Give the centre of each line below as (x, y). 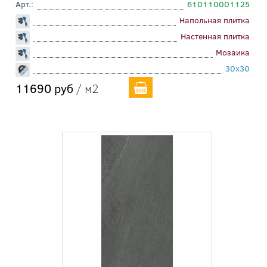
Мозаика (233, 52)
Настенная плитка (215, 36)
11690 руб (44, 88)
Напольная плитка (215, 20)
